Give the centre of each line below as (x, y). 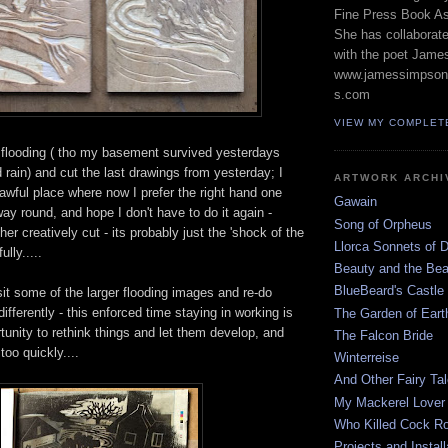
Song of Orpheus (383, 224)
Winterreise (366, 358)
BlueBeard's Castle (389, 291)
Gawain (355, 202)
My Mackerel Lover (389, 402)
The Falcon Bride (383, 335)
